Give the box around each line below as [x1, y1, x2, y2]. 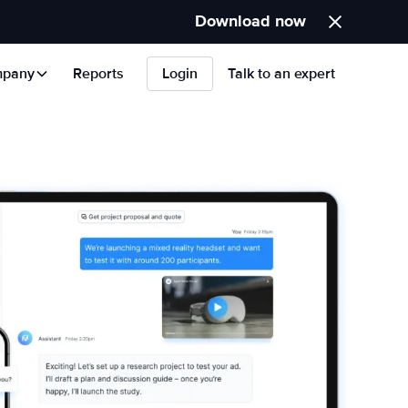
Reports [73, 65, 124, 83]
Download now [195, 11, 306, 31]
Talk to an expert [228, 65, 335, 83]
